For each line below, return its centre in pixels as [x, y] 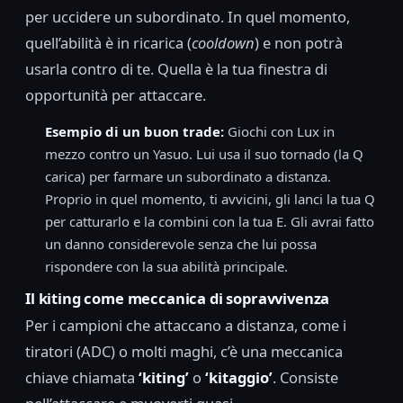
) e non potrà [299, 42]
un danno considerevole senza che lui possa [181, 243]
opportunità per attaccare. [116, 94]
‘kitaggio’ [239, 378]
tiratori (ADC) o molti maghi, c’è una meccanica [184, 352]
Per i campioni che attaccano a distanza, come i [186, 326]
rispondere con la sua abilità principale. [166, 266]
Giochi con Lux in [279, 131]
